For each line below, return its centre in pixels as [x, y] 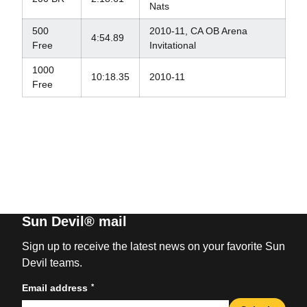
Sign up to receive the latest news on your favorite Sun [153, 246]
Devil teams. [52, 263]
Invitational [172, 45]
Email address [54, 288]
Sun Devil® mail [74, 221]
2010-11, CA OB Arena [198, 31]
